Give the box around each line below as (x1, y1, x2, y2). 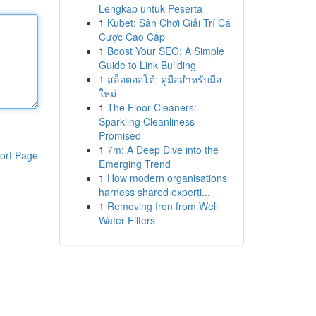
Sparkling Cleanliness (98, 114, 195, 128)
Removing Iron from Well (107, 199, 218, 213)
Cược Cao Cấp (98, 30, 165, 44)
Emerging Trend (98, 157, 171, 171)
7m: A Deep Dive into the (107, 142, 219, 157)
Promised (98, 128, 141, 142)
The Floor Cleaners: (107, 100, 197, 114)
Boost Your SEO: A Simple (107, 44, 224, 58)
